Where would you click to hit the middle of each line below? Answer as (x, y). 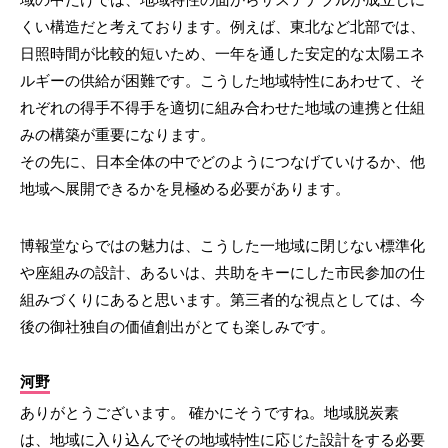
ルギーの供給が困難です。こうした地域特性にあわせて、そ (222, 80)
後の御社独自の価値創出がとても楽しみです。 (177, 326)
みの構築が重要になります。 (117, 134)
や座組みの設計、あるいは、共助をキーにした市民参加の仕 (222, 272)
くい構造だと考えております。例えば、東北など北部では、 (222, 26)
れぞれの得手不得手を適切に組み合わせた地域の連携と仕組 (222, 107)
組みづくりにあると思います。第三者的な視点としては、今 (222, 299)
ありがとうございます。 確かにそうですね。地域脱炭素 (209, 412)
